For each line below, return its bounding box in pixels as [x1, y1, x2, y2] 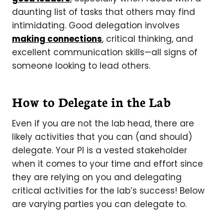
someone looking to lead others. [12, 59, 150, 72]
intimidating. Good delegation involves [12, 19, 180, 31]
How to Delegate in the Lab [12, 92, 171, 111]
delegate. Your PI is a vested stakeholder [12, 144, 187, 156]
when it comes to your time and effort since [12, 157, 203, 170]
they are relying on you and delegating [12, 171, 182, 183]
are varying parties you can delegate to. [12, 198, 187, 210]
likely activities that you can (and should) [12, 130, 192, 143]
